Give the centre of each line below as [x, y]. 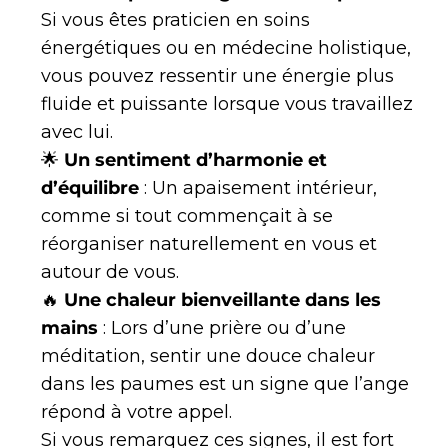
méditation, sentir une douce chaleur [208, 356]
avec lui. [77, 132]
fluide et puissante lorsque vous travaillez [227, 104]
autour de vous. [110, 272]
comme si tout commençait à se [187, 216]
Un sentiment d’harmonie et [195, 160]
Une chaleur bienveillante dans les [222, 300]
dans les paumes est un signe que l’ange [225, 384]
